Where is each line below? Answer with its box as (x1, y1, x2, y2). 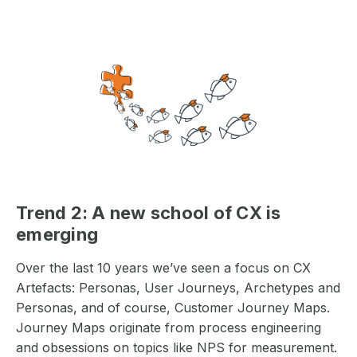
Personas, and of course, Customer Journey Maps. (16, 299, 330, 316)
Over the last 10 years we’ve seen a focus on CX (16, 259, 311, 276)
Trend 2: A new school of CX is (16, 202, 281, 223)
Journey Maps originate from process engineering (16, 319, 321, 335)
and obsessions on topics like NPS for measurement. (16, 339, 337, 355)
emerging (16, 223, 98, 245)
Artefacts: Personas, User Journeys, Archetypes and (16, 279, 340, 296)
